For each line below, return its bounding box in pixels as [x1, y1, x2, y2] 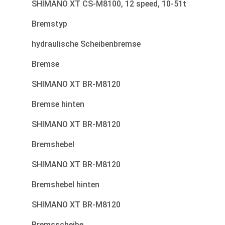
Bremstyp [32, 19, 67, 29]
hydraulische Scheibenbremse [32, 39, 141, 49]
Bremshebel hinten [32, 180, 99, 190]
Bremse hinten [32, 99, 84, 109]
